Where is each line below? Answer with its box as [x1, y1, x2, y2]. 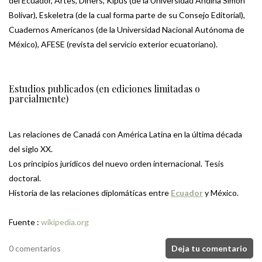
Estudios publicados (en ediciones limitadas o [9, 82, 200, 95]
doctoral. [9, 173, 41, 184]
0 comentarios [9, 243, 61, 254]
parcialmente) [9, 92, 68, 105]
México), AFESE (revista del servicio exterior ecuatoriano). [9, 39, 218, 50]
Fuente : [9, 217, 41, 227]
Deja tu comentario [171, 243, 247, 254]
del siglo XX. [9, 144, 53, 154]
